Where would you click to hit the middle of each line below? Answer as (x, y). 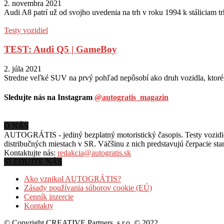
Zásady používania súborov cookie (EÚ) (88, 188)
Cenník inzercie (49, 197)
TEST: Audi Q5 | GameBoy (60, 49)
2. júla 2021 (23, 68)
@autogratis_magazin (131, 97)
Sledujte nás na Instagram (49, 97)
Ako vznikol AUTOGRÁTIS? (72, 179)
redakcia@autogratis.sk (94, 153)
